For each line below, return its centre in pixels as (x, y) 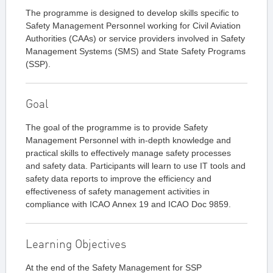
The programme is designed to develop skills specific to (132, 13)
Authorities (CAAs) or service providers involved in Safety (135, 38)
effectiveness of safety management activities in (118, 191)
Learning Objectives (76, 244)
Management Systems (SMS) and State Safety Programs (136, 51)
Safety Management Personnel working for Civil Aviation (133, 26)
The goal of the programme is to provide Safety (117, 127)
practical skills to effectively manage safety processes (128, 153)
